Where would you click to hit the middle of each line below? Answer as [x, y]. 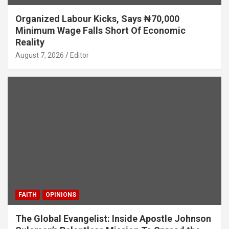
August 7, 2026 [40, 55]
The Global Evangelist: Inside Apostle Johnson [113, 219]
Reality [30, 42]
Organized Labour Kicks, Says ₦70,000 [97, 19]
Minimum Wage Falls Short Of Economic [100, 31]
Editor [79, 55]
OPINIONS [61, 195]
